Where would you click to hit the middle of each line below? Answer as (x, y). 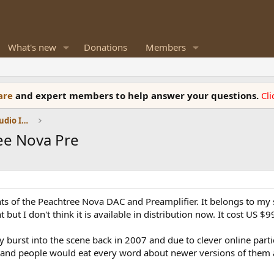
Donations (105, 47)
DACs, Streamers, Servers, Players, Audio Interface (25, 120)
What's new (32, 47)
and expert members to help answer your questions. (138, 95)
